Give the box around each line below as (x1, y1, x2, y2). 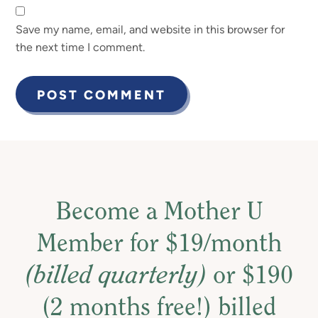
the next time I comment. (16, 40, 146, 54)
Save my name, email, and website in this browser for (16, 22, 285, 36)
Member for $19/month (36, 231, 282, 258)
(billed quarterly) (25, 263, 207, 290)
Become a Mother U (55, 199, 263, 226)
